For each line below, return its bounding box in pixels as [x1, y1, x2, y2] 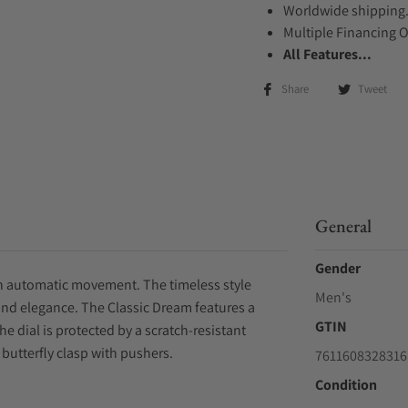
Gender [314, 259, 361, 278]
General [314, 214, 372, 238]
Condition [314, 375, 377, 394]
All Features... [283, 45, 372, 64]
